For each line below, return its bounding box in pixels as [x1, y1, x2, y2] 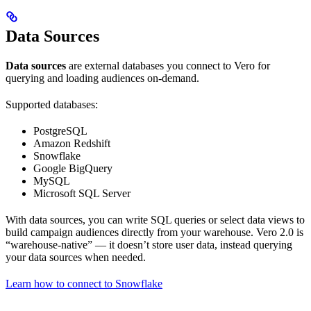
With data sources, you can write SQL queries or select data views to [6, 214, 305, 226]
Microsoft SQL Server [33, 187, 131, 200]
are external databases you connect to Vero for [66, 60, 270, 72]
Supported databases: [6, 99, 98, 111]
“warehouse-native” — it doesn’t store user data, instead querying [6, 239, 292, 251]
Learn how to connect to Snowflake [6, 278, 162, 290]
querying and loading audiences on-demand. [6, 72, 199, 85]
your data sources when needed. [6, 251, 146, 264]
